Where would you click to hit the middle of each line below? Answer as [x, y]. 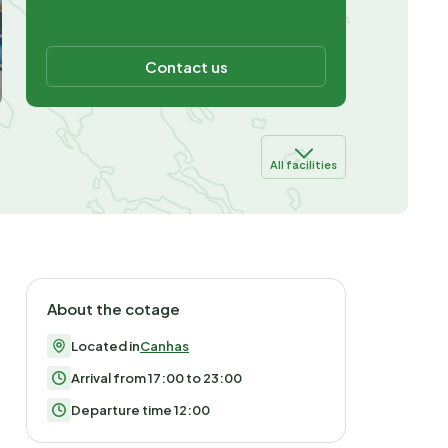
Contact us [186, 66]
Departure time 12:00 [140, 410]
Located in [105, 346]
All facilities [303, 164]
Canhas [164, 346]
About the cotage [113, 308]
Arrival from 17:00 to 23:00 [156, 378]
